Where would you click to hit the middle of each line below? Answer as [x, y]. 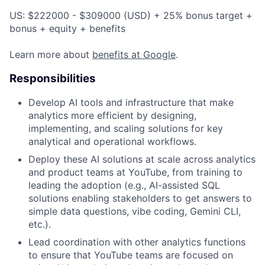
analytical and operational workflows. [112, 142]
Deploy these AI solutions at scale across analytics [142, 159]
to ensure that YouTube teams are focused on [131, 255]
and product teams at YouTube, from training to [135, 172]
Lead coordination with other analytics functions [137, 242]
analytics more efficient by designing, [112, 116]
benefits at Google [134, 54]
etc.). [40, 224]
